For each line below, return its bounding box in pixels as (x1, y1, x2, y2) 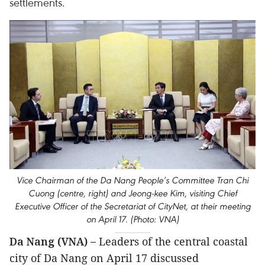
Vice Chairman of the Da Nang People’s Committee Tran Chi (17, 174, 248, 186)
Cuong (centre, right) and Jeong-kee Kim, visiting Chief (28, 188, 237, 199)
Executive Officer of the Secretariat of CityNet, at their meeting (14, 201, 251, 212)
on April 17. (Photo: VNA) (86, 214, 179, 225)
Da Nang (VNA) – (9, 234, 99, 249)
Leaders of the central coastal (99, 234, 248, 249)
